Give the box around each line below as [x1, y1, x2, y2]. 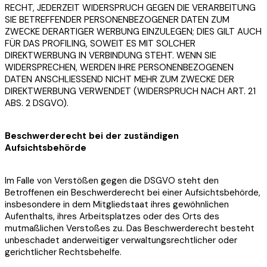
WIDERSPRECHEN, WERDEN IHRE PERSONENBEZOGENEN [5, 61, 234, 73]
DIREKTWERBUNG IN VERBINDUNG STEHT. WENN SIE [5, 49, 216, 61]
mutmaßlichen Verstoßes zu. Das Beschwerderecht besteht [5, 222, 254, 234]
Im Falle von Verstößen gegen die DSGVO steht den [5, 174, 219, 187]
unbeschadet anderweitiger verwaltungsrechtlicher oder [5, 234, 237, 246]
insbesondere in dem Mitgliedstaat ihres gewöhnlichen [5, 198, 229, 210]
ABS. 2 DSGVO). [5, 97, 69, 109]
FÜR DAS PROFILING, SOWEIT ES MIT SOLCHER [5, 37, 195, 49]
